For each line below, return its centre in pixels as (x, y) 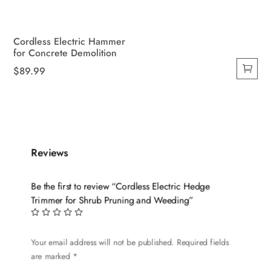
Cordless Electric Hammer (70, 41)
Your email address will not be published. (103, 242)
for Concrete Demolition (65, 53)
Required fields (203, 242)
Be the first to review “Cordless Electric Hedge (121, 187)
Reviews (50, 153)
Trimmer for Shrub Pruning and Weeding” (113, 201)
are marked (52, 256)
